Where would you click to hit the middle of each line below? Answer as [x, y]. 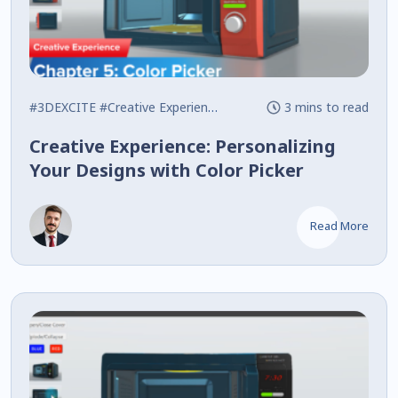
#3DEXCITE [63, 107]
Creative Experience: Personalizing [183, 146]
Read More [339, 225]
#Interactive [260, 107]
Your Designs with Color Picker [167, 170]
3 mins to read [326, 107]
